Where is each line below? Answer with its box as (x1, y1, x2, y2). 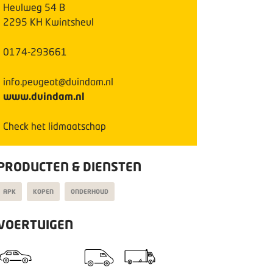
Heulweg (3, 1, 42, 13)
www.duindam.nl (3, 90, 85, 102)
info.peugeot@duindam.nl (3, 76, 113, 87)
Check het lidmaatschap (3, 120, 106, 132)
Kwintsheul (45, 16, 94, 27)
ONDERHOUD (71, 188, 108, 195)
